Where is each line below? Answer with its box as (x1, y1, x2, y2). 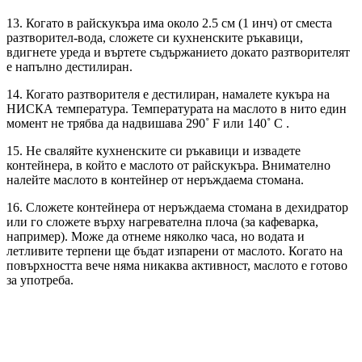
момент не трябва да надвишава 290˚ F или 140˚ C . (6, 116, 289, 131)
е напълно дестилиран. (6, 60, 133, 74)
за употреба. (6, 273, 74, 288)
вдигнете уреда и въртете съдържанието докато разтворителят (6, 45, 350, 60)
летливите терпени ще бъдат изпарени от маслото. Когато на (6, 244, 343, 259)
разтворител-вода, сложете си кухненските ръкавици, (6, 31, 303, 45)
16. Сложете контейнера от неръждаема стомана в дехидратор (6, 200, 348, 215)
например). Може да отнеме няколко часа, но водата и (6, 229, 305, 244)
